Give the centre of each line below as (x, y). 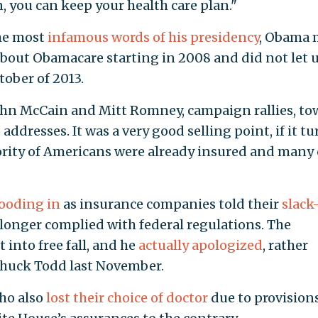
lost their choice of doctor (127, 298)
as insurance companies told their (171, 204)
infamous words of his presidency (153, 38)
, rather (285, 246)
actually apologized (200, 246)
